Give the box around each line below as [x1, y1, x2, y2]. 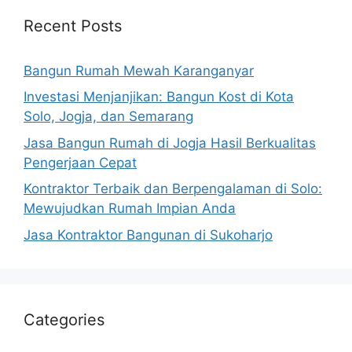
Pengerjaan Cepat [24, 154, 137, 170]
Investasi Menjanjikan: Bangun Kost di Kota [24, 89, 294, 104]
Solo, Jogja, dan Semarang [24, 108, 193, 124]
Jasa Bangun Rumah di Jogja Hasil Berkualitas [24, 134, 316, 151]
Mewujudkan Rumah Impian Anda [24, 200, 236, 216]
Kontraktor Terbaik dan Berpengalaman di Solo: [24, 181, 322, 196]
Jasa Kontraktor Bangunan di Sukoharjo [24, 226, 273, 243]
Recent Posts [24, 16, 122, 35]
